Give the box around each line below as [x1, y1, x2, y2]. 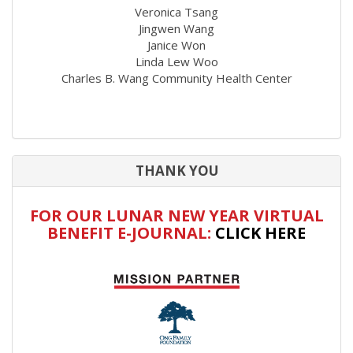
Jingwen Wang [139, 20, 214, 37]
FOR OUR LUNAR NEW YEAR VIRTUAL [29, 204, 324, 226]
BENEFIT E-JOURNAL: [47, 221, 215, 243]
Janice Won [147, 37, 206, 54]
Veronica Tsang [135, 4, 218, 20]
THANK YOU [135, 162, 218, 180]
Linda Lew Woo [135, 54, 218, 70]
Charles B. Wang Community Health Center [61, 70, 292, 87]
